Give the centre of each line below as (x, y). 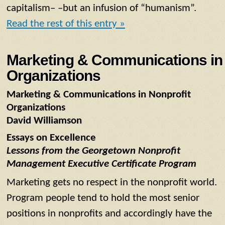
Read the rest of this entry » (66, 24)
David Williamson (44, 121)
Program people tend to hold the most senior (103, 198)
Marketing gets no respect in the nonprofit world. (112, 182)
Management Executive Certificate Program (101, 164)
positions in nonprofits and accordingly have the (109, 213)
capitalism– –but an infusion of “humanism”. (101, 9)
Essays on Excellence (51, 138)
